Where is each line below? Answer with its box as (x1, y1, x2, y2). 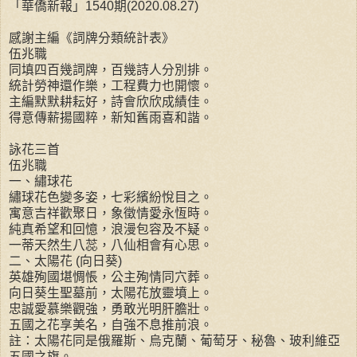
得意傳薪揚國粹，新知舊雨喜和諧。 (9, 110, 213, 124)
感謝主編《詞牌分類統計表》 (9, 30, 175, 45)
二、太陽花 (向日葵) (9, 253, 122, 268)
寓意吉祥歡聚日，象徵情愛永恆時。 (9, 206, 213, 220)
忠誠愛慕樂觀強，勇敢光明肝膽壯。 (9, 301, 213, 316)
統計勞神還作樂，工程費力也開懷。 (9, 78, 213, 92)
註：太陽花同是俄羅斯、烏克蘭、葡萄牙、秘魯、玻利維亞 (9, 333, 340, 347)
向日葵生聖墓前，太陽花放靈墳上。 (9, 285, 213, 300)
